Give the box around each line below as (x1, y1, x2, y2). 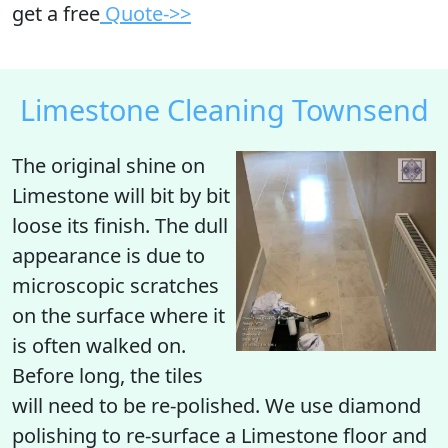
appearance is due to (12, 242, 205, 269)
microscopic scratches (12, 272, 219, 299)
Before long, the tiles (12, 362, 203, 389)
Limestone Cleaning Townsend (19, 90, 429, 129)
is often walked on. (12, 332, 186, 359)
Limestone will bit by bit (12, 182, 230, 209)
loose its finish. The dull (12, 212, 228, 239)
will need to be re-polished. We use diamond (12, 392, 421, 419)
